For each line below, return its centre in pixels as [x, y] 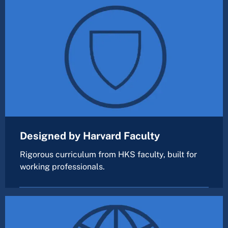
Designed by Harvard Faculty [90, 136]
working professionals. [62, 167]
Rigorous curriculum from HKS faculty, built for [108, 155]
